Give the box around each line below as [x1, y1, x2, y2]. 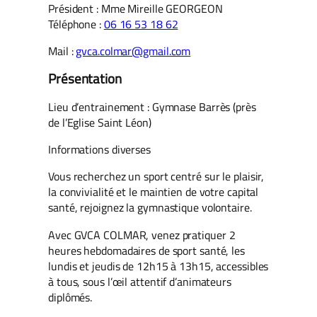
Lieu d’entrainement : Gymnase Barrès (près [48, 98, 256, 115]
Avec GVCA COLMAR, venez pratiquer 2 [48, 226, 236, 243]
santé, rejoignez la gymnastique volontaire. [48, 199, 252, 217]
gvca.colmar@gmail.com [76, 42, 191, 59]
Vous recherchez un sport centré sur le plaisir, [48, 168, 265, 185]
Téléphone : [48, 15, 104, 33]
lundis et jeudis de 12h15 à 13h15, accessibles [48, 257, 269, 275]
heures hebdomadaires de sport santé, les [48, 241, 245, 259]
